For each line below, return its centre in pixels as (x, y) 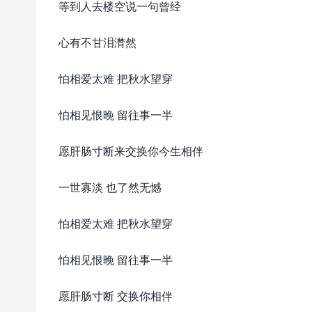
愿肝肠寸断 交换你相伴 (116, 296)
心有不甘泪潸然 (97, 42)
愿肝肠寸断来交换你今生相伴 (131, 151)
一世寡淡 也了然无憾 (110, 187)
